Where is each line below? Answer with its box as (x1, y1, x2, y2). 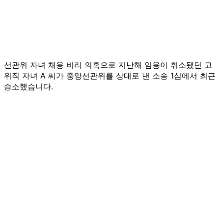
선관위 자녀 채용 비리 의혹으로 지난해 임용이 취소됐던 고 (4, 59, 212, 70)
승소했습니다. (4, 81, 53, 91)
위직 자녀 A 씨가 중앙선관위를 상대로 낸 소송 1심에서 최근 (4, 70, 216, 81)
